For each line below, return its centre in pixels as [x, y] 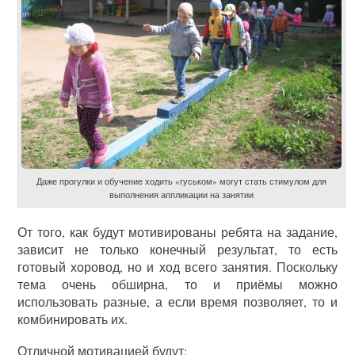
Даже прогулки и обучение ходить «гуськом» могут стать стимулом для [181, 181]
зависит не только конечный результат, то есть [177, 249]
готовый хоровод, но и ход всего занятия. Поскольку [177, 266]
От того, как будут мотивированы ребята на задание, [177, 231]
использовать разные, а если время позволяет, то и [177, 301]
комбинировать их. [73, 319]
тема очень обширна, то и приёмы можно [177, 284]
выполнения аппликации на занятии [181, 194]
